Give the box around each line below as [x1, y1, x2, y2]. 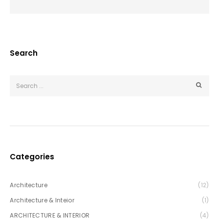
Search [10, 47, 38, 58]
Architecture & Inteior [10, 196, 74, 204]
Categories [10, 151, 55, 162]
